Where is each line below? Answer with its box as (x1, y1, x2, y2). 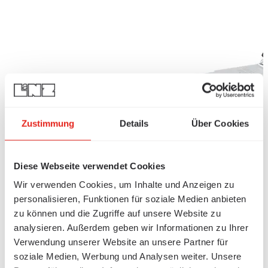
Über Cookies (191, 118, 249, 129)
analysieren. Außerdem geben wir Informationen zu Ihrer (14, 222, 248, 233)
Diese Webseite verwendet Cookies (14, 160, 165, 171)
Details (119, 118, 149, 129)
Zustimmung (21, 118, 75, 129)
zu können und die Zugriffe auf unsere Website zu (14, 208, 221, 218)
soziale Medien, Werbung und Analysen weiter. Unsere (14, 251, 242, 261)
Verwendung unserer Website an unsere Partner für (14, 236, 228, 247)
